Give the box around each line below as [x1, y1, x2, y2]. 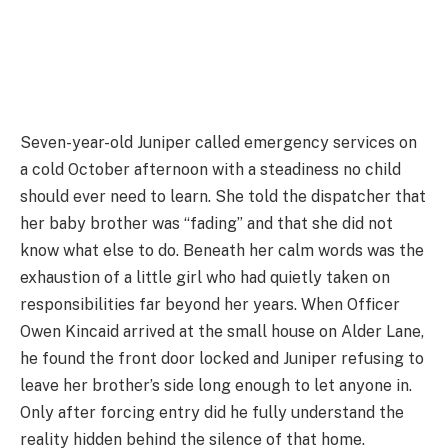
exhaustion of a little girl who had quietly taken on [20, 267, 390, 287]
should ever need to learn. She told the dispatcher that [20, 186, 426, 206]
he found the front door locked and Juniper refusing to [20, 348, 424, 368]
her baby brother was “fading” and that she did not [20, 213, 393, 233]
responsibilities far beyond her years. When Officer [20, 294, 400, 314]
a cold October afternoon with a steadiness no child [20, 159, 401, 179]
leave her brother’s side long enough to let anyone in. [20, 375, 412, 395]
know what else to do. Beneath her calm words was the [20, 240, 424, 260]
